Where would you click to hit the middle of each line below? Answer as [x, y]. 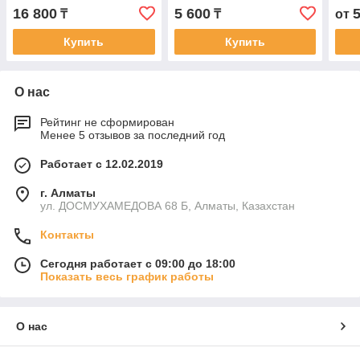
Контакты [67, 235]
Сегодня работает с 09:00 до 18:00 [138, 264]
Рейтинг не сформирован [107, 123]
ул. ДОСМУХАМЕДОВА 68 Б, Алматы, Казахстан [168, 206]
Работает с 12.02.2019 [102, 164]
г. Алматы [68, 193]
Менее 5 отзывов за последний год [133, 135]
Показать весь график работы [127, 277]
